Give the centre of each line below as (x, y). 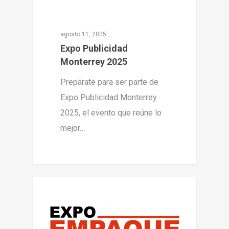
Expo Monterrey (75, 193)
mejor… (73, 128)
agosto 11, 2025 (84, 35)
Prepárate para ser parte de (110, 82)
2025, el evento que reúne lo (111, 113)
